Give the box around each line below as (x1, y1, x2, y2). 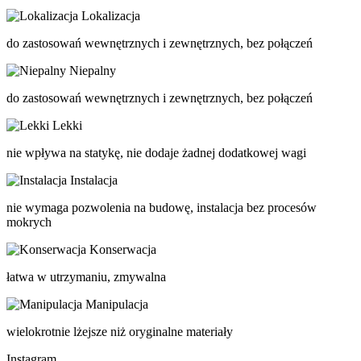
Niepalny (69, 64, 116, 78)
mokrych (6, 215, 52, 230)
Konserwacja (89, 243, 156, 257)
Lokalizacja (81, 9, 140, 23)
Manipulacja (85, 297, 148, 312)
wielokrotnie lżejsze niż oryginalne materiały (6, 325, 233, 339)
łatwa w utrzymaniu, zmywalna (6, 270, 166, 284)
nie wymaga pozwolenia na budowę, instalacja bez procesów (6, 201, 317, 215)
